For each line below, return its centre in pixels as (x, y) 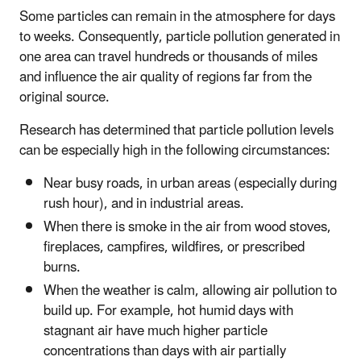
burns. (64, 267)
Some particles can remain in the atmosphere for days (177, 17)
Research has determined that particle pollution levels (176, 130)
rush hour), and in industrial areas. (144, 203)
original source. (68, 97)
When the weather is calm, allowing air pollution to (190, 291)
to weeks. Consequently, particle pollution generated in (180, 37)
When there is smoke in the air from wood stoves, (187, 227)
